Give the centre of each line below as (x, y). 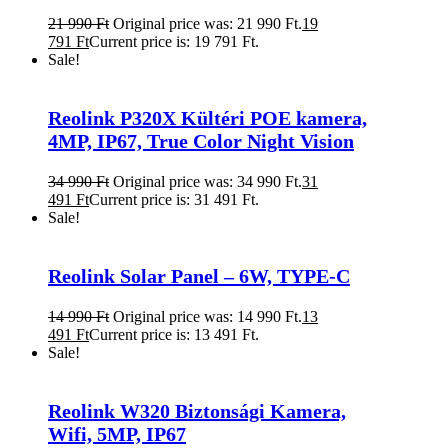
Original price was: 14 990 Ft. (207, 316)
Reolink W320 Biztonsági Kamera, (197, 410)
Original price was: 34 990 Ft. (207, 181)
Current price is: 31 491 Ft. (174, 199)
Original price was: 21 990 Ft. (207, 23)
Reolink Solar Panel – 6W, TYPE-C (199, 275)
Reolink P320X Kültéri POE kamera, (207, 117)
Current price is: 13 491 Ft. (174, 334)
